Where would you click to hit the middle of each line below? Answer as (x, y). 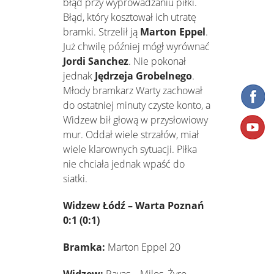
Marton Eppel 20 (143, 247)
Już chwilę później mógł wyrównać (136, 47)
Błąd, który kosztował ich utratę (130, 17)
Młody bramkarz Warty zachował (133, 91)
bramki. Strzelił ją (102, 32)
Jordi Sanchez (96, 61)
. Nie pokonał (157, 61)
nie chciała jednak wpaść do (124, 164)
